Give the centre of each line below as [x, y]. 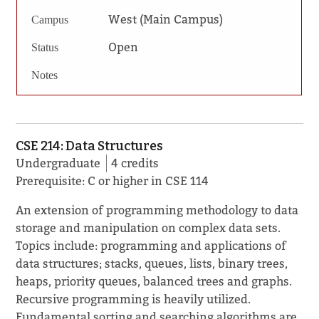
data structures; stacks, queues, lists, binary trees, [152, 263]
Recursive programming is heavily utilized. [134, 299]
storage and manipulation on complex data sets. [148, 228]
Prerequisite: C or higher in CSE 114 [113, 181]
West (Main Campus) [165, 19]
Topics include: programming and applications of [151, 246]
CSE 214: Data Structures [90, 146]
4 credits [135, 163]
